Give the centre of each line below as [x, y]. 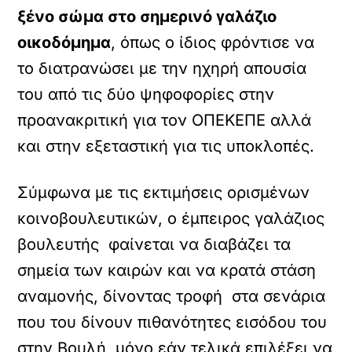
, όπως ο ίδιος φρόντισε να [213, 42]
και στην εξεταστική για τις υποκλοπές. [166, 146]
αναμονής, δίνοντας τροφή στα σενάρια [172, 296]
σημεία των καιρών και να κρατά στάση [167, 270]
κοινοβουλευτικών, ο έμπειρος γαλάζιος [171, 218]
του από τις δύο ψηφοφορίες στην [146, 94]
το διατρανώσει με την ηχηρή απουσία [162, 68]
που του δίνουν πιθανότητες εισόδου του [172, 322]
